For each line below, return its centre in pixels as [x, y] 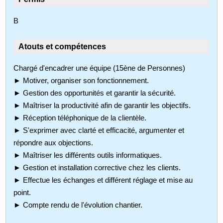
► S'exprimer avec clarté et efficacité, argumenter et [99, 130]
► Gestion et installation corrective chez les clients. [97, 167]
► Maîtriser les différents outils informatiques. [88, 155]
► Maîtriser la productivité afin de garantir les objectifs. [102, 105]
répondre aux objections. [54, 142]
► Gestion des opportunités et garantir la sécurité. [95, 93]
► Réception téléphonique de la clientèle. [80, 117]
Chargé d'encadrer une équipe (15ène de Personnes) [100, 68]
